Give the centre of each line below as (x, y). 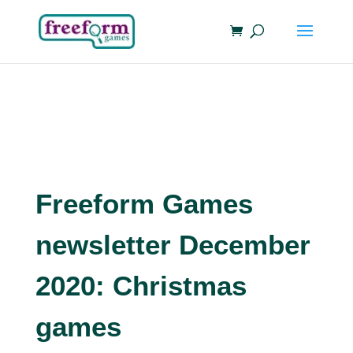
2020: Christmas (141, 286)
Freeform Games (144, 204)
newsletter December (173, 245)
